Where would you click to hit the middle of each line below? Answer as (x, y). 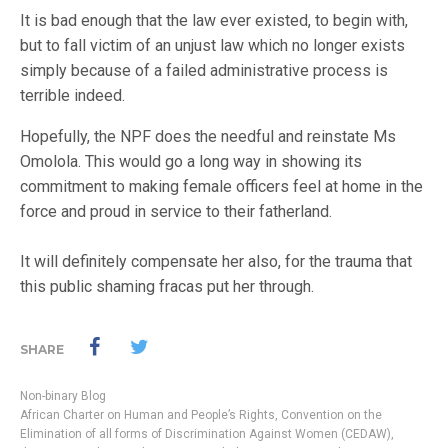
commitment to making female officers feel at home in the (221, 186)
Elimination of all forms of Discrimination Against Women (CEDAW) (205, 434)
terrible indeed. (72, 95)
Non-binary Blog (63, 396)
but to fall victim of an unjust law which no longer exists (212, 45)
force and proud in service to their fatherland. (176, 211)
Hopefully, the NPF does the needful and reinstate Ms (208, 136)
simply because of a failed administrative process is (204, 70)
